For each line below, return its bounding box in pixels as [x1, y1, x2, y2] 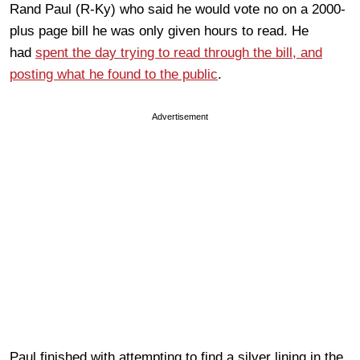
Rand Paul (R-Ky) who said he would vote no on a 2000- [10, 2, 346, 18]
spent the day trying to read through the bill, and [35, 45, 322, 61]
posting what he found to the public [10, 67, 218, 83]
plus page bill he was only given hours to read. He [10, 23, 309, 39]
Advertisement [152, 112, 208, 122]
